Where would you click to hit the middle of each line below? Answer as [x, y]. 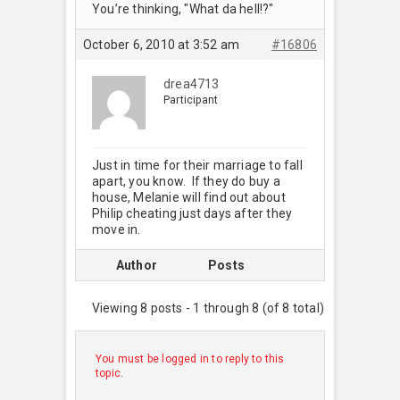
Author [137, 265]
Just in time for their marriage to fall [197, 165]
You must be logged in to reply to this [190, 358]
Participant [191, 100]
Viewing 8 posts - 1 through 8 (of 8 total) [208, 308]
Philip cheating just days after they [192, 213]
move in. [117, 229]
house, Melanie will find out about [189, 197]
